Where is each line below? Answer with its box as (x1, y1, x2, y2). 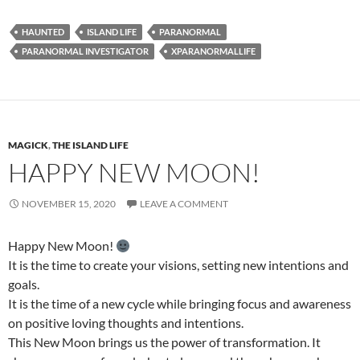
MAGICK (8, 139, 48, 151)
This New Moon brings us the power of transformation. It (8, 334, 321, 350)
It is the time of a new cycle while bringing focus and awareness (8, 296, 351, 311)
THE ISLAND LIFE (52, 139, 129, 151)
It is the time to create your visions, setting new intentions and (8, 257, 349, 272)
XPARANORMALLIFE (171, 46, 256, 56)
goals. (8, 276, 39, 292)
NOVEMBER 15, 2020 (22, 198, 116, 210)
